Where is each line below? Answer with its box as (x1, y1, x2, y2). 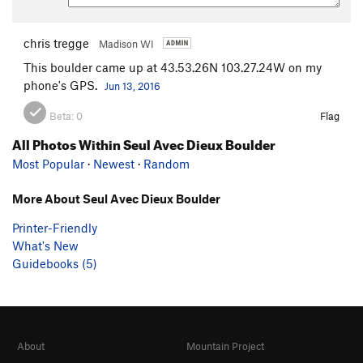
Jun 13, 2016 (105, 79, 160, 92)
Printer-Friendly (12, 220, 97, 235)
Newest (93, 156, 135, 171)
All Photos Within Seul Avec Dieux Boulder (12, 131, 275, 153)
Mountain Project (186, 340, 264, 353)
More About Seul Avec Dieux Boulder (12, 190, 220, 206)
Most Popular (12, 156, 84, 171)
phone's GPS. (23, 77, 100, 92)
